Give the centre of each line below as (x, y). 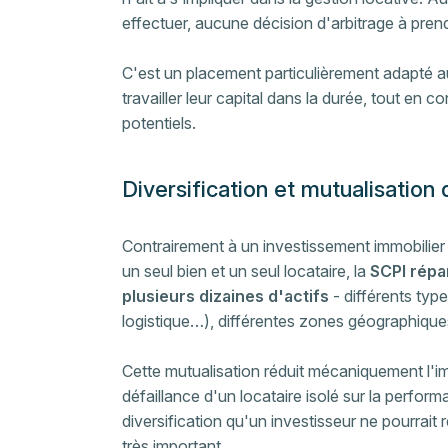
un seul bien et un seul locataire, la (246, 271)
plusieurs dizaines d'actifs (225, 296)
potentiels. (159, 123)
